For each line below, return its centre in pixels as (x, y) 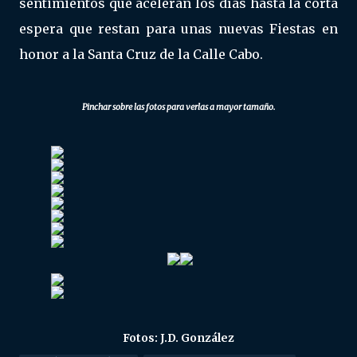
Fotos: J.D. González (178, 338)
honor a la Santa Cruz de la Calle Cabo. (141, 54)
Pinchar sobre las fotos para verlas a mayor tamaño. (178, 107)
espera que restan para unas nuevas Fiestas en (178, 29)
